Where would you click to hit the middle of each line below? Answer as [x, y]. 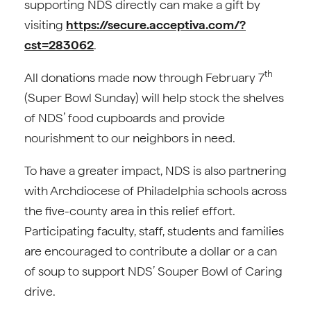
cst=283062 [59, 45]
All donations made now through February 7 [144, 77]
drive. [40, 291]
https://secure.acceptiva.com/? [156, 25]
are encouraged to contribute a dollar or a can [151, 251]
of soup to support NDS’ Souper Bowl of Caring [153, 271]
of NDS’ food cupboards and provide [125, 118]
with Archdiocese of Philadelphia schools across [155, 191]
